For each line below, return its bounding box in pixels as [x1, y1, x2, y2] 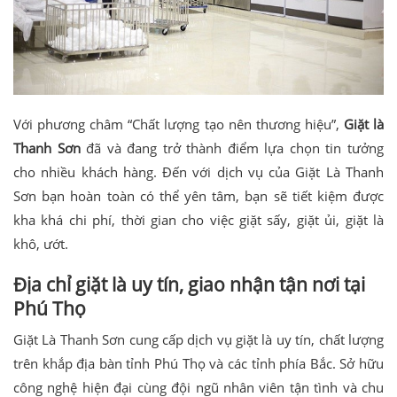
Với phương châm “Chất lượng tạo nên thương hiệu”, [13, 114, 344, 133]
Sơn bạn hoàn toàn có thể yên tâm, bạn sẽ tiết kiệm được [13, 186, 384, 205]
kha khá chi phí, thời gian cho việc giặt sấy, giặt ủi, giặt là [13, 210, 384, 229]
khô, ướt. [13, 234, 68, 253]
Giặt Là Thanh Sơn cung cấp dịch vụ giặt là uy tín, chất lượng [13, 330, 384, 348]
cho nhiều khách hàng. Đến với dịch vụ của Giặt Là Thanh [13, 162, 384, 181]
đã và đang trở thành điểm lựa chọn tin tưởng [86, 138, 385, 157]
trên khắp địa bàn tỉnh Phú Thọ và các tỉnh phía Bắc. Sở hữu [13, 354, 384, 372]
